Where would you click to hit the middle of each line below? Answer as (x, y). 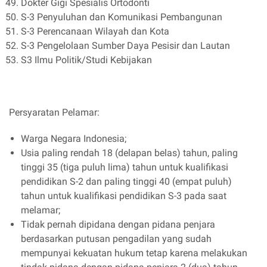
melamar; (41, 210)
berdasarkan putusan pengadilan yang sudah (116, 239)
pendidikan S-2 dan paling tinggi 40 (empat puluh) (126, 181)
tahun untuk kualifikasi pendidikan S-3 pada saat (124, 196)
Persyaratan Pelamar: (54, 112)
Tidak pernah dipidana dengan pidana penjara (118, 224)
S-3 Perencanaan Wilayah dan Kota (95, 31)
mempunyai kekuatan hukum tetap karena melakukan (134, 253)
